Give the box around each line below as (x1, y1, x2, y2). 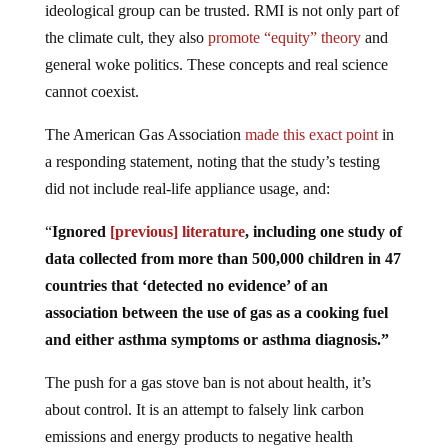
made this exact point (244, 125, 378, 143)
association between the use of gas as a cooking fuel (44, 303, 388, 321)
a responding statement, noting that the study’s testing (44, 152, 380, 170)
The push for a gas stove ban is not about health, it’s (44, 373, 371, 391)
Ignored (51, 222, 110, 240)
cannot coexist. (44, 82, 139, 100)
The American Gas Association (44, 125, 245, 143)
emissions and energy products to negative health (44, 427, 353, 445)
